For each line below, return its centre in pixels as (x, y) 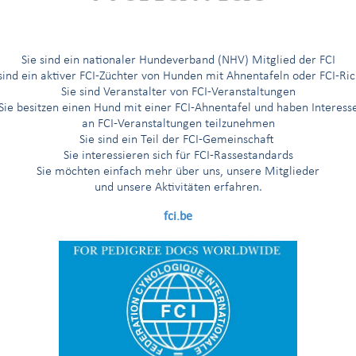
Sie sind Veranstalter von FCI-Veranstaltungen (178, 92)
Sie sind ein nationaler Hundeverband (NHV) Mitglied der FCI (178, 60)
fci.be (178, 216)
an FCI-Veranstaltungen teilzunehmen (178, 124)
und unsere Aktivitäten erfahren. (178, 188)
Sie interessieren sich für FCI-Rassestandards (178, 156)
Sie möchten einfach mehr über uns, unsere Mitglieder (178, 172)
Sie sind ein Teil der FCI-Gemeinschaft (178, 140)
